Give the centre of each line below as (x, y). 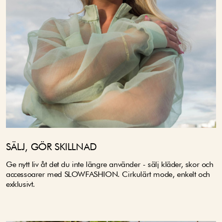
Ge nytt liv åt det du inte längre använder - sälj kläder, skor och (110, 165)
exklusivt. (21, 184)
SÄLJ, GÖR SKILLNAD (52, 147)
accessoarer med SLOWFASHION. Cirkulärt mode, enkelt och (108, 174)
